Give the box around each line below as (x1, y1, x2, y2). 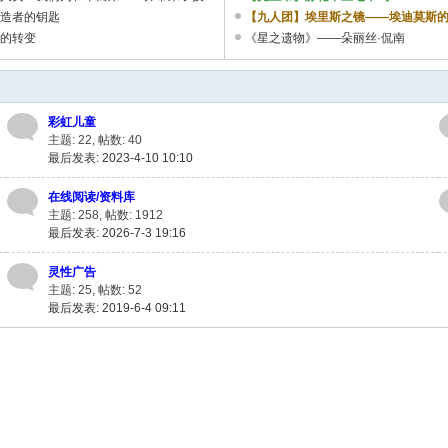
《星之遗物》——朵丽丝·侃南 (245, 31, 406, 45)
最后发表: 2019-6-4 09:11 (48, 301, 187, 315)
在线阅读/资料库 (48, 190, 136, 204)
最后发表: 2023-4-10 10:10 (48, 151, 194, 165)
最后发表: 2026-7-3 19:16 (48, 226, 187, 240)
